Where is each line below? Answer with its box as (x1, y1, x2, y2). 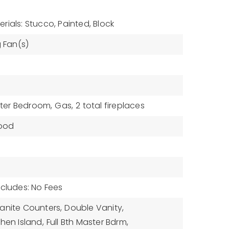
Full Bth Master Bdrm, (46, 216, 128, 228)
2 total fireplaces (76, 100, 145, 111)
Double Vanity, (64, 202, 124, 214)
